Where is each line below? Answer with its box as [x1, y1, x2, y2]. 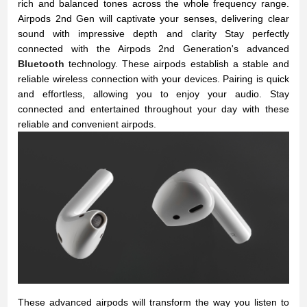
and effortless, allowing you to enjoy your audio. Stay [18, 88, 289, 99]
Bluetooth [18, 58, 69, 69]
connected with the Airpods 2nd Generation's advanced [18, 42, 289, 54]
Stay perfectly [224, 27, 289, 39]
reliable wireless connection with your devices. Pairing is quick [18, 73, 289, 84]
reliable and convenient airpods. [18, 118, 157, 130]
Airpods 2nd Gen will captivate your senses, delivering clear [18, 12, 289, 24]
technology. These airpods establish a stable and [69, 58, 289, 69]
